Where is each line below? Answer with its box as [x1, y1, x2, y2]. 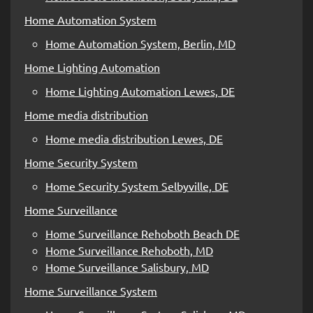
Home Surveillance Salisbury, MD [45, 259, 209, 274]
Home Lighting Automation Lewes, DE [45, 83, 235, 98]
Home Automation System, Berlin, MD [45, 36, 235, 50]
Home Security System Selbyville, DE [45, 178, 228, 193]
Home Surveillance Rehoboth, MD [45, 242, 213, 257]
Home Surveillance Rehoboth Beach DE [45, 226, 240, 240]
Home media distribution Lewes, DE [45, 131, 223, 145]
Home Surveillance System [24, 283, 157, 298]
